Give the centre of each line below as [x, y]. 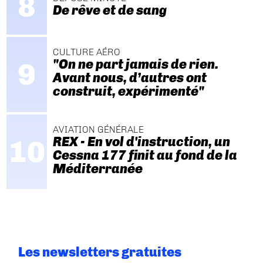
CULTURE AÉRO [86, 52]
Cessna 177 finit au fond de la [145, 155]
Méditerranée [97, 168]
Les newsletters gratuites [100, 252]
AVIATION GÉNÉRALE [98, 129]
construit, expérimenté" [128, 92]
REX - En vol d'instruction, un [141, 141]
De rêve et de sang [109, 10]
